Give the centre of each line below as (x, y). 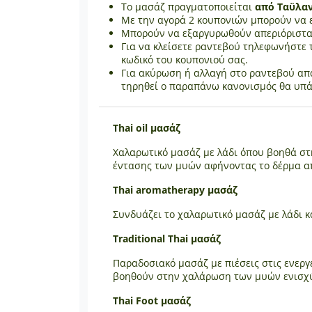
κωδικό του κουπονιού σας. (185, 59)
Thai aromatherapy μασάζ (175, 189)
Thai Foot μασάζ (152, 300)
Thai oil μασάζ (147, 127)
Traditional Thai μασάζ (167, 238)
